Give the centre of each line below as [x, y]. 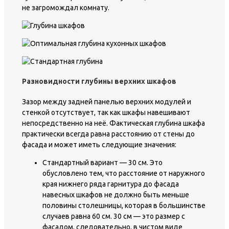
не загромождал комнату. [66, 7]
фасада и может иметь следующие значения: [99, 144]
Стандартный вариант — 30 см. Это [102, 162]
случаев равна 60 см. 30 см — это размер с [114, 216]
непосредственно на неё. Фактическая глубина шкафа [113, 123]
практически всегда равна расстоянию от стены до [108, 134]
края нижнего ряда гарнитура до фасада [111, 184]
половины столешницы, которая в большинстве [124, 205]
